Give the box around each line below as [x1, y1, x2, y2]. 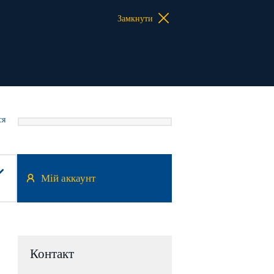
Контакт [29, 246, 74, 262]
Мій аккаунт [41, 172, 95, 185]
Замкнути [117, 13, 155, 24]
